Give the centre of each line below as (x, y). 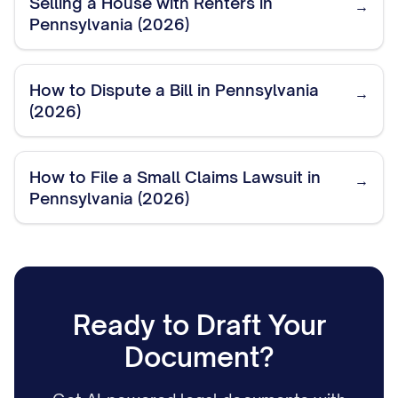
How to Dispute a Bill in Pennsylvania (174, 90)
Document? (199, 357)
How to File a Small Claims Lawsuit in (175, 177)
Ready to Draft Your (199, 325)
